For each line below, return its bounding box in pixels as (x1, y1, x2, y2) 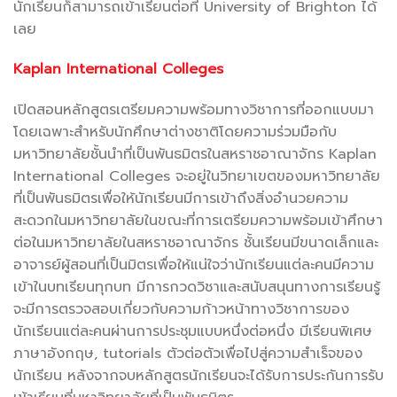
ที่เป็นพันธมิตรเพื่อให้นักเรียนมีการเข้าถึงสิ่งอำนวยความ (13, 188, 348, 210)
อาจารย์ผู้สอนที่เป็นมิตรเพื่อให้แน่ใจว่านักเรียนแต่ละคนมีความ (13, 254, 374, 276)
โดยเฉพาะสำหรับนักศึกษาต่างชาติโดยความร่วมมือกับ (13, 121, 337, 144)
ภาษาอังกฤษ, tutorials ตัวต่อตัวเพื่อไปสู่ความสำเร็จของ (13, 343, 362, 365)
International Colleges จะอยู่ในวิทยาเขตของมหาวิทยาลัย (13, 166, 380, 188)
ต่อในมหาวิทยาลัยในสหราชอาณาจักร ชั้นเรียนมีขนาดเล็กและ (13, 232, 378, 254)
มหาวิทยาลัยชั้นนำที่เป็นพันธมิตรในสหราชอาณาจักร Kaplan (13, 144, 377, 166)
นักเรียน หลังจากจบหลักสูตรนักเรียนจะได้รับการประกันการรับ (13, 365, 384, 387)
